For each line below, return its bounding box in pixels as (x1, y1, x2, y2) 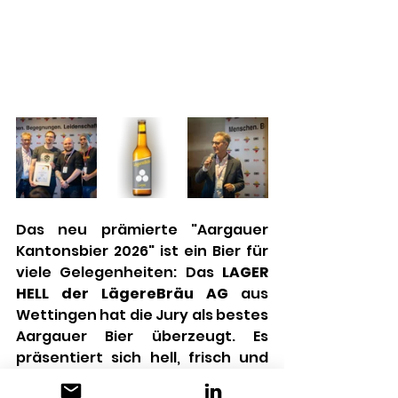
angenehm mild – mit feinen (16, 368, 268, 389)
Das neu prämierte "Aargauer (16, 219, 268, 240)
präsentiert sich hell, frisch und (16, 346, 268, 368)
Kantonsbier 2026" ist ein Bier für (16, 240, 268, 261)
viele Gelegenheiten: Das (16, 261, 222, 283)
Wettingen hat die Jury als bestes (16, 304, 268, 325)
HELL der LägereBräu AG (16, 283, 241, 304)
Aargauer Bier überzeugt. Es (16, 325, 268, 346)
